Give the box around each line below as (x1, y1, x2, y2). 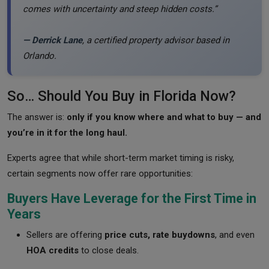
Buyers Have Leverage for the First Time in (7, 190, 256, 206)
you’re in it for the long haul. (7, 127, 127, 138)
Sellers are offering (26, 229, 104, 240)
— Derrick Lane (23, 34, 82, 46)
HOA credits (26, 244, 79, 256)
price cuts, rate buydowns (104, 229, 215, 240)
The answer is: (7, 111, 67, 122)
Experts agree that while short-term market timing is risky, (7, 152, 234, 163)
